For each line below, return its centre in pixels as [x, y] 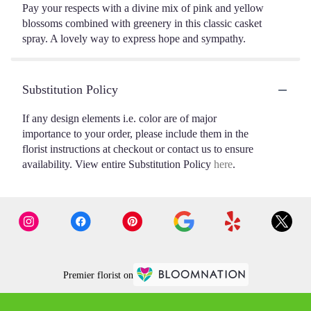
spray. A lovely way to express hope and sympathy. [134, 39]
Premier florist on [98, 275]
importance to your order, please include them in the [135, 134]
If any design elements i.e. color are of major [119, 119]
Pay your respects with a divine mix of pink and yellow [143, 8]
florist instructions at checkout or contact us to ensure [138, 149]
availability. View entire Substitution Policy [118, 165]
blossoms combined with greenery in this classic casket [142, 24]
